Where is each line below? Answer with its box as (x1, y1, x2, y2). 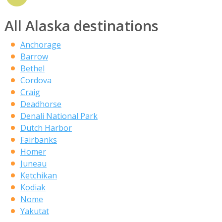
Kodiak (20, 182, 46, 193)
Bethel (20, 63, 45, 74)
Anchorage (20, 39, 61, 51)
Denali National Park (20, 111, 98, 122)
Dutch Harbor (20, 122, 72, 134)
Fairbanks (20, 134, 57, 146)
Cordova (20, 75, 52, 86)
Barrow (20, 51, 48, 62)
